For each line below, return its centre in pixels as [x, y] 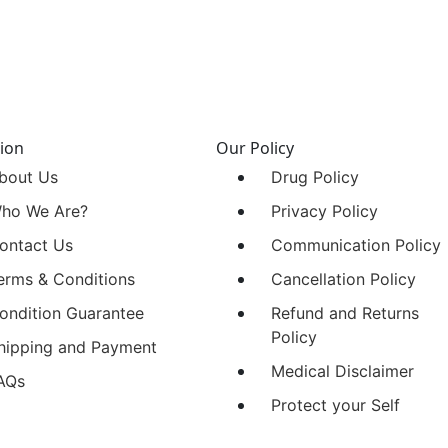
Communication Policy [356, 245]
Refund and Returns [345, 313]
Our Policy [255, 148]
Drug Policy [315, 177]
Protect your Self [335, 405]
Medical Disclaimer [342, 371]
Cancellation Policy [343, 279]
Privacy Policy [324, 211]
